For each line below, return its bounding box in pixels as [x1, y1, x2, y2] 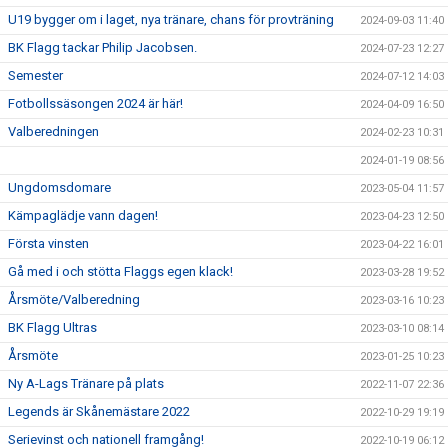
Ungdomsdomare [8, 179, 111, 195]
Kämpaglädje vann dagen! [8, 207, 158, 223]
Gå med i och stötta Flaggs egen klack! [8, 263, 233, 279]
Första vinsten [8, 235, 89, 251]
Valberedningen [8, 123, 99, 139]
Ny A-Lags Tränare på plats [8, 375, 164, 391]
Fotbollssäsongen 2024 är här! [8, 95, 183, 111]
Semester [8, 67, 63, 83]
